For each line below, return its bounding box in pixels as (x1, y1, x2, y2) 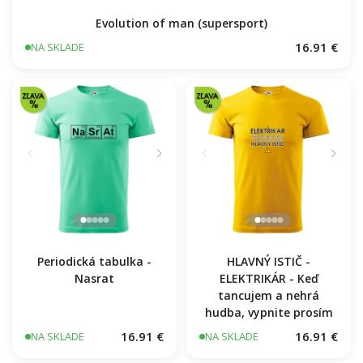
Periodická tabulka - (37, 254, 152, 270)
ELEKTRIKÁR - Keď (219, 271, 318, 287)
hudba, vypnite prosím (204, 305, 333, 321)
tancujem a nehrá (218, 288, 319, 304)
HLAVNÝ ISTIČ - (227, 254, 310, 270)
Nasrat (75, 271, 114, 287)
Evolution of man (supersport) (96, 15, 267, 32)
